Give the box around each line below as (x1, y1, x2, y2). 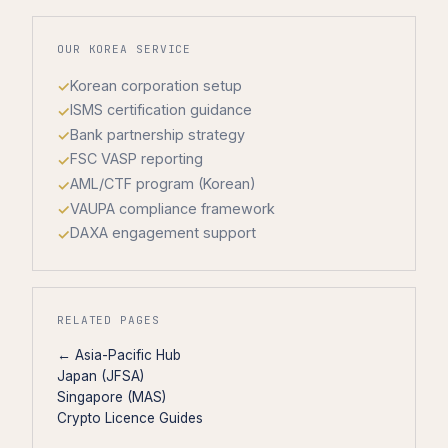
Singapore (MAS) (57, 388, 166, 405)
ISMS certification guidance (70, 101, 252, 119)
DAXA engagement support (70, 224, 256, 242)
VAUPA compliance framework (70, 199, 275, 217)
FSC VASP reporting (70, 150, 203, 168)
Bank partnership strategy (70, 125, 245, 143)
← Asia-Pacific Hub (57, 346, 181, 363)
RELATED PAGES (57, 312, 160, 327)
